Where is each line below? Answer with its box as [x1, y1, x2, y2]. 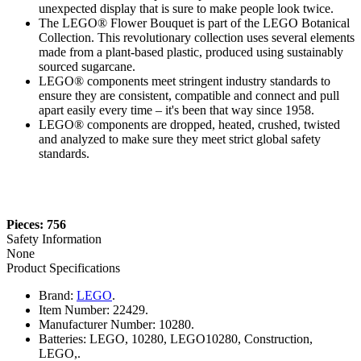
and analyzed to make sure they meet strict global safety [39, 131, 321, 146]
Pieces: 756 [6, 217, 66, 231]
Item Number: [39, 302, 110, 317]
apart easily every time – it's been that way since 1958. [39, 102, 314, 117]
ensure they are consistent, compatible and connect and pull [39, 88, 339, 102]
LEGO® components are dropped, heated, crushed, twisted [39, 117, 340, 131]
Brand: [39, 288, 73, 302]
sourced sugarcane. [39, 59, 135, 73]
